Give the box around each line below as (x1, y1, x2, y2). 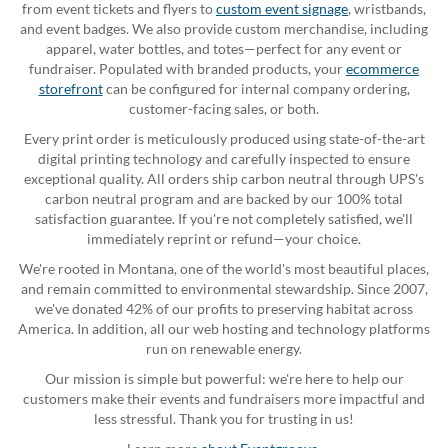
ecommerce (346, 59, 419, 77)
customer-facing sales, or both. (129, 99, 319, 117)
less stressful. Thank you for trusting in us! (94, 409, 354, 427)
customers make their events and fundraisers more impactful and (23, 389, 425, 407)
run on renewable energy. (146, 339, 302, 357)
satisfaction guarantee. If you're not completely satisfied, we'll (35, 209, 413, 227)
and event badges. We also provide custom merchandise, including (20, 19, 428, 37)
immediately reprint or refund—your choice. (87, 229, 361, 247)
